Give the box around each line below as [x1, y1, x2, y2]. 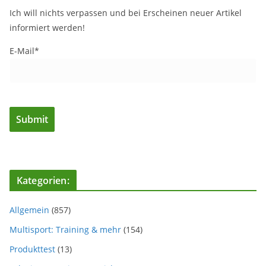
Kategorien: [17, 174, 69, 188]
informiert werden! [9, 22, 85, 33]
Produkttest [9, 243, 55, 255]
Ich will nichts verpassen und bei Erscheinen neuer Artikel [9, 7, 242, 18]
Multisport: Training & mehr [9, 224, 121, 236]
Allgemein [9, 204, 49, 216]
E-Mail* [9, 45, 39, 56]
